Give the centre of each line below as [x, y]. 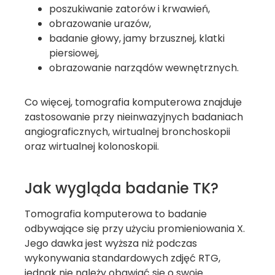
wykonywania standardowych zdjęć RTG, [122, 258]
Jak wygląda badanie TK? [122, 188]
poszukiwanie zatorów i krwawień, [130, 9]
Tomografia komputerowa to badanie [116, 214]
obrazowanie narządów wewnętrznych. [144, 68]
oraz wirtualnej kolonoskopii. [92, 146]
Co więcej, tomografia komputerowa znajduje [133, 102]
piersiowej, [74, 53]
